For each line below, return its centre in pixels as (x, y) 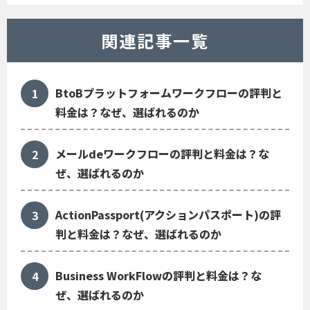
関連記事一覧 (155, 40)
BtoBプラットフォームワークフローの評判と (169, 92)
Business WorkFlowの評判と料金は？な (158, 275)
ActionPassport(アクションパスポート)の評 (168, 214)
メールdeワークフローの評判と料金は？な (162, 153)
